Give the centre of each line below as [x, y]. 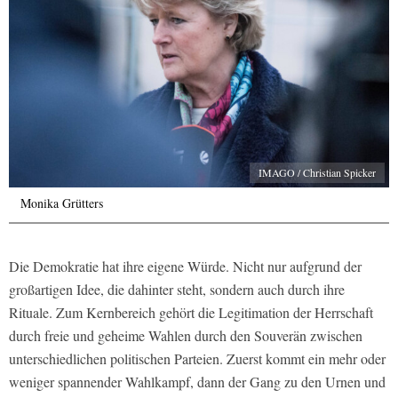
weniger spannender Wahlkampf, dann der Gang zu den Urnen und [197, 382]
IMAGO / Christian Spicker [317, 173]
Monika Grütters [62, 203]
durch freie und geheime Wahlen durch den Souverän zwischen [186, 336]
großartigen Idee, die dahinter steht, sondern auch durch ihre [177, 290]
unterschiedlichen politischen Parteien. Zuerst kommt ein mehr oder [197, 359]
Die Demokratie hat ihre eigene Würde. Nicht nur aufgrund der [185, 267]
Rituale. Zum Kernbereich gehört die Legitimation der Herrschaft [191, 313]
